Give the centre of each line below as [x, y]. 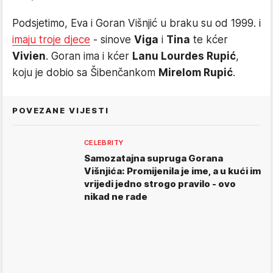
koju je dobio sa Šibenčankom [85, 73]
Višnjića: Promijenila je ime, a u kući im [172, 171]
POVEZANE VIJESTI [61, 111]
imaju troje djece [51, 40]
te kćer [209, 40]
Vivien [29, 56]
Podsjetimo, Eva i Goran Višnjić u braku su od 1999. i [136, 23]
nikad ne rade [116, 197]
